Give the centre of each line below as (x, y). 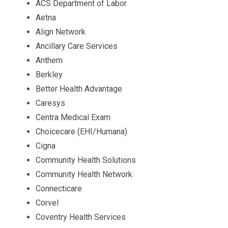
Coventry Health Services (81, 217)
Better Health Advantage (79, 89)
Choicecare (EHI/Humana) (81, 132)
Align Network (61, 32)
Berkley (49, 75)
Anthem (49, 60)
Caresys (50, 103)
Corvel (47, 203)
